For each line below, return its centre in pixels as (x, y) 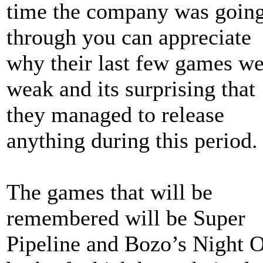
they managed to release (115, 114)
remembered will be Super (126, 218)
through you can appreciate (129, 37)
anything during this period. (132, 140)
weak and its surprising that (131, 89)
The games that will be (109, 192)
